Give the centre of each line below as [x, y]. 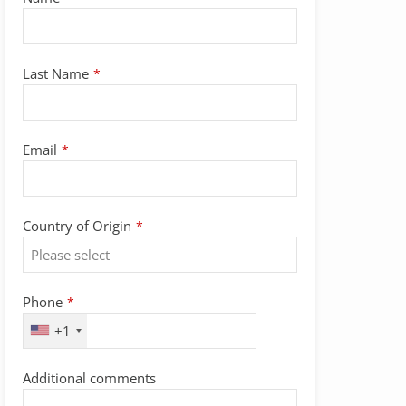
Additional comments [89, 377]
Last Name [55, 73]
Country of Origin [77, 225]
